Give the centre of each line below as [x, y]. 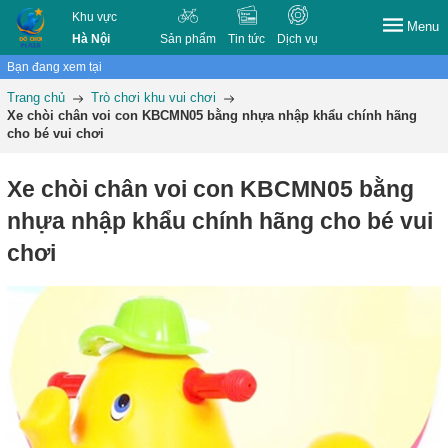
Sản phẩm [188, 39]
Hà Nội [91, 39]
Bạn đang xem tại [54, 67]
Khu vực [95, 17]
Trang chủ [36, 97]
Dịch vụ [298, 39]
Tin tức [247, 39]
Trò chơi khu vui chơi [153, 97]
